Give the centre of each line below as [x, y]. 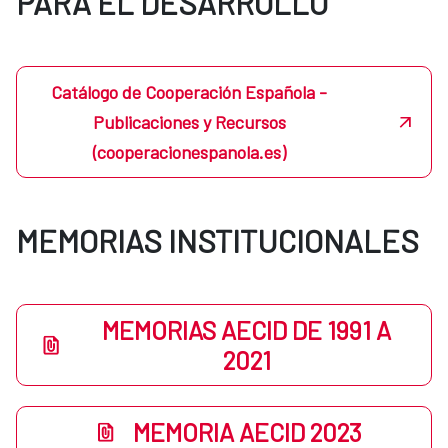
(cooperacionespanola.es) [189, 152]
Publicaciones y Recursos [189, 122]
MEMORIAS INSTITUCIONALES [217, 241]
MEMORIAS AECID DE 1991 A [247, 330]
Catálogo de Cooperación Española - [189, 92]
